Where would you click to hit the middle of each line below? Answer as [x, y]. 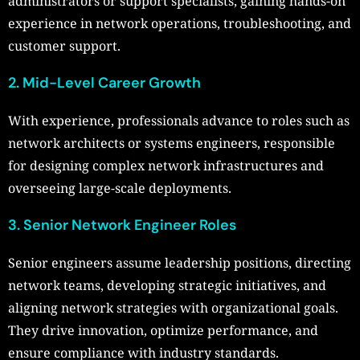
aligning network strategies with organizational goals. [173, 307]
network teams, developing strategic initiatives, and [167, 285]
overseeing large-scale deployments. [120, 188]
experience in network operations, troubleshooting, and [180, 23]
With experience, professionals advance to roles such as [179, 120]
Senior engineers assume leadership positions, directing [180, 262]
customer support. [64, 45]
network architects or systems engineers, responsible [172, 143]
